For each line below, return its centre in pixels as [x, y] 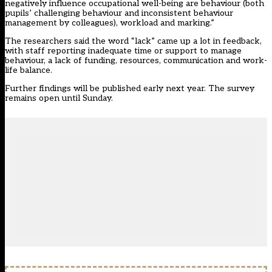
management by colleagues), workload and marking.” [110, 23]
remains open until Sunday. [59, 98]
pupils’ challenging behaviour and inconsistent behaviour [119, 13]
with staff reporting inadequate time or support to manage [123, 51]
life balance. [29, 70]
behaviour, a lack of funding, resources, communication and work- [136, 61]
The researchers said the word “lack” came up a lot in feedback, [133, 41]
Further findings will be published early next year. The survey [130, 89]
